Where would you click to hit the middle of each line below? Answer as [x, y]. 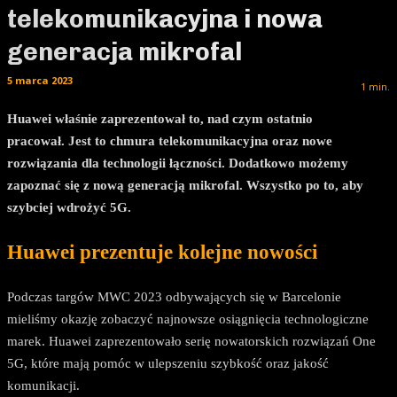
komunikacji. [43, 385]
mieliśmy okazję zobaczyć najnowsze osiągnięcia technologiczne [188, 319]
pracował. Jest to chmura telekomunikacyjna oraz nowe [170, 141]
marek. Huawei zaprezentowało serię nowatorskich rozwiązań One [191, 341]
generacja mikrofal [125, 52]
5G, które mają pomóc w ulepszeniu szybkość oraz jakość [168, 363]
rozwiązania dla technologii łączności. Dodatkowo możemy [178, 163]
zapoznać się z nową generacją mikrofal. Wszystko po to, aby [185, 186]
